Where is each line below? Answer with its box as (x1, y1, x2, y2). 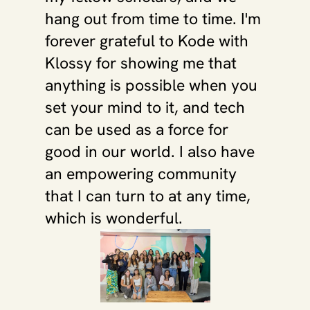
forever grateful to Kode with (45, 30, 248, 51)
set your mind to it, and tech (45, 97, 245, 118)
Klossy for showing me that (45, 53, 237, 73)
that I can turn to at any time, (45, 185, 250, 206)
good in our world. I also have (45, 141, 255, 162)
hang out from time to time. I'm (45, 8, 261, 29)
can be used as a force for (45, 119, 228, 140)
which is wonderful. (45, 208, 183, 228)
